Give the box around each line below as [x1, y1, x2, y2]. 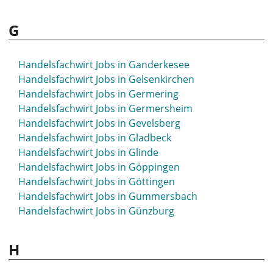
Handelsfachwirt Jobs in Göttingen [18, 175, 175, 188]
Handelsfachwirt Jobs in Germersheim [18, 102, 193, 115]
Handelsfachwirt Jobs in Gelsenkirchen [18, 73, 194, 86]
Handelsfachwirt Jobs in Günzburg [18, 204, 174, 218]
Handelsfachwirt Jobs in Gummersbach [18, 190, 197, 203]
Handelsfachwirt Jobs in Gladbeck [18, 131, 171, 144]
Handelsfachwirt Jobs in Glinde [18, 146, 158, 159]
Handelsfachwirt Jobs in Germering [18, 87, 179, 101]
